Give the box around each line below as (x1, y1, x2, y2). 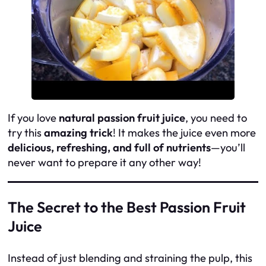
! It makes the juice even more (113, 126, 256, 140)
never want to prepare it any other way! (8, 156, 201, 170)
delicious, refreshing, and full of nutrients (8, 141, 211, 155)
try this (8, 126, 44, 140)
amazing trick (44, 126, 113, 140)
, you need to (185, 111, 247, 125)
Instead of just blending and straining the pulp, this (8, 251, 252, 265)
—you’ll (211, 141, 245, 155)
